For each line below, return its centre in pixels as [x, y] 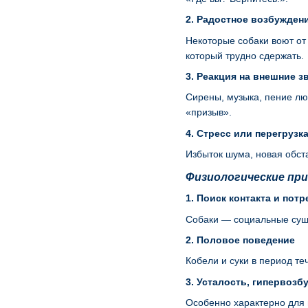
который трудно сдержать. [245, 55]
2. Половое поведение [240, 240]
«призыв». [209, 112]
